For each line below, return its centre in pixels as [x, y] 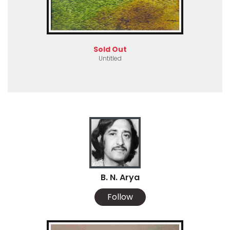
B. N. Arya [120, 177]
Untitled [110, 58]
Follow [120, 197]
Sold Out [110, 49]
